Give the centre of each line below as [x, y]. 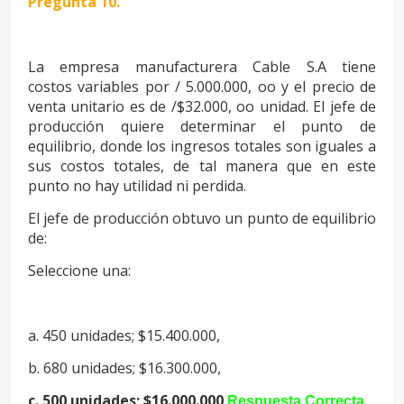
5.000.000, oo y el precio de [281, 86]
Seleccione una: [79, 270]
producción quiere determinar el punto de [202, 126]
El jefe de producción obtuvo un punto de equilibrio [202, 218]
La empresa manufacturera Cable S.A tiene [202, 66]
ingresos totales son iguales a [274, 146]
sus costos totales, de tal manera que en [188, 165]
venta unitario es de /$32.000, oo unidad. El [179, 106]
